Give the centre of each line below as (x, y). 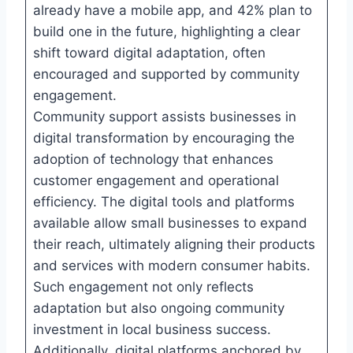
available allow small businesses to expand (170, 223)
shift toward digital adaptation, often (149, 52)
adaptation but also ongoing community (158, 308)
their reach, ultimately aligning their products (174, 244)
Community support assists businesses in (164, 116)
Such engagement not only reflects (143, 286)
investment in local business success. (152, 329)
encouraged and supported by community (166, 74)
